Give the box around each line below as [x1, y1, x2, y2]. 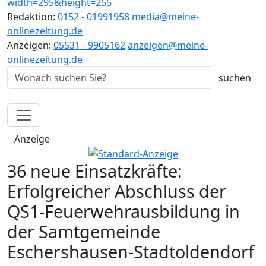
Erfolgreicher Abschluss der [7, 179, 226, 203]
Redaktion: [7, 9, 58, 23]
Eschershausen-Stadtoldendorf [7, 240, 254, 264]
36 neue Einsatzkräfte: [7, 159, 182, 183]
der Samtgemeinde [7, 220, 160, 243]
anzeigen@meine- [128, 38, 208, 52]
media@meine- [132, 9, 199, 23]
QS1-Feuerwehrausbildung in [7, 199, 240, 223]
